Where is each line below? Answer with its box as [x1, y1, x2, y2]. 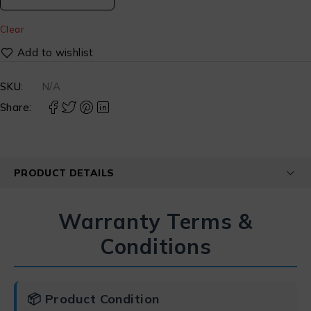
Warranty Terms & [58, 208, 253, 235]
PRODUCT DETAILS [14, 167, 115, 178]
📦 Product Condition [27, 291, 160, 307]
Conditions [99, 233, 212, 260]
